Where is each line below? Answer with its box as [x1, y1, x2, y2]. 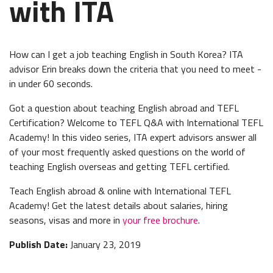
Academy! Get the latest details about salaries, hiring [9, 198, 228, 213]
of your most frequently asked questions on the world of [9, 144, 246, 160]
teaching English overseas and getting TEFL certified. [9, 159, 230, 174]
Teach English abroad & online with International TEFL [9, 183, 231, 199]
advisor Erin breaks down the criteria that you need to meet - [9, 62, 261, 77]
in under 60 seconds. [9, 76, 93, 91]
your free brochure [122, 213, 198, 228]
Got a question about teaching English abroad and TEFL [9, 101, 239, 116]
